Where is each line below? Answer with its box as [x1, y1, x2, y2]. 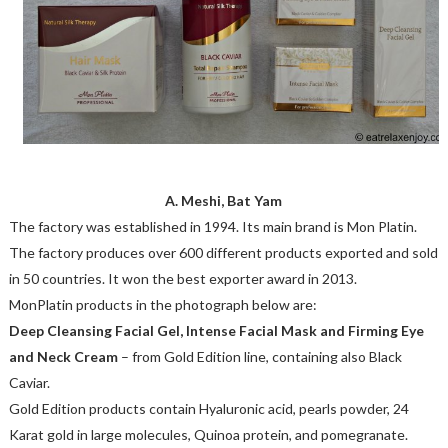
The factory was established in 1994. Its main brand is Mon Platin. [8, 218, 417, 236]
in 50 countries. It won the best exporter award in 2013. [8, 270, 357, 288]
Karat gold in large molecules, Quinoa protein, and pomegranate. [8, 426, 408, 444]
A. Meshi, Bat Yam [165, 192, 283, 210]
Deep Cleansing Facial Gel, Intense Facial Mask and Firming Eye [8, 322, 424, 340]
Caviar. [8, 374, 50, 392]
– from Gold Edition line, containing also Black [120, 348, 402, 366]
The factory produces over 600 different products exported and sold [8, 244, 438, 262]
